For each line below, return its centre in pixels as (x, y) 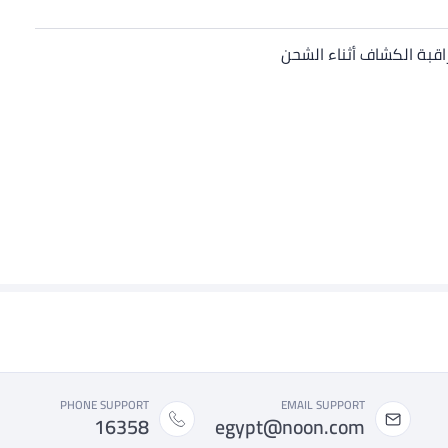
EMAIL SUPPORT (323, 405)
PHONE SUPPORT (104, 405)
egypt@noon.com (290, 426)
